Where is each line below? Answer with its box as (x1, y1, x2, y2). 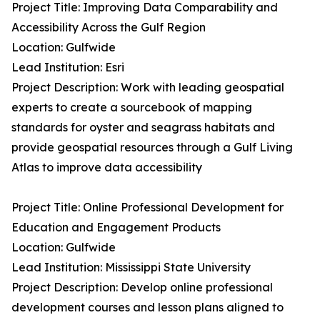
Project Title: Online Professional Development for (11, 200, 284, 215)
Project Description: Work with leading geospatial (11, 80, 284, 95)
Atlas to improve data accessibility (11, 160, 202, 175)
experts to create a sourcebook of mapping (11, 100, 252, 115)
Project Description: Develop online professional (11, 280, 273, 295)
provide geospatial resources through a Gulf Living (11, 140, 293, 155)
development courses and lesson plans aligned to (11, 300, 284, 315)
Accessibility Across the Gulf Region (11, 20, 206, 35)
